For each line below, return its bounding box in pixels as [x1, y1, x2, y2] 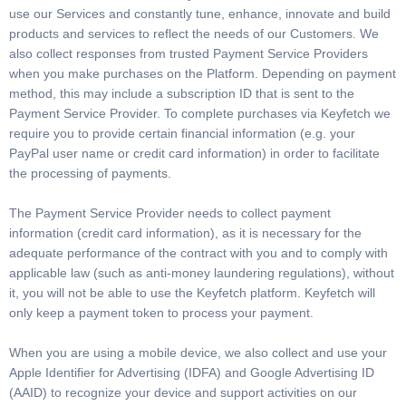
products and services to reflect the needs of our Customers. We [9, 26, 379, 41]
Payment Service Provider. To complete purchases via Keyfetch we [9, 106, 391, 121]
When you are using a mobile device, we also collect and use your [9, 345, 387, 360]
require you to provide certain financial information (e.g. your [9, 126, 355, 140]
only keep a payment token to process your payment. [9, 305, 314, 320]
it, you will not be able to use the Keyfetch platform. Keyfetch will [9, 285, 375, 300]
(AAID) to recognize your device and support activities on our [9, 385, 357, 400]
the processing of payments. [9, 166, 171, 180]
